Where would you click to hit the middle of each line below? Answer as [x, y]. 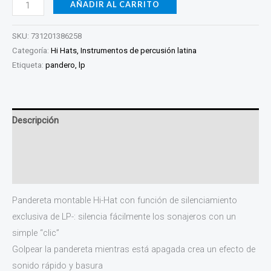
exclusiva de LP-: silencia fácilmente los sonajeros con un [124, 217]
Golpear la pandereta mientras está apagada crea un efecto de [134, 250]
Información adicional [55, 145]
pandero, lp [65, 65]
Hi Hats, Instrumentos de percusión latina [124, 51]
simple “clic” [36, 233]
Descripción [35, 121]
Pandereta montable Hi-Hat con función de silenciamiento [125, 201]
